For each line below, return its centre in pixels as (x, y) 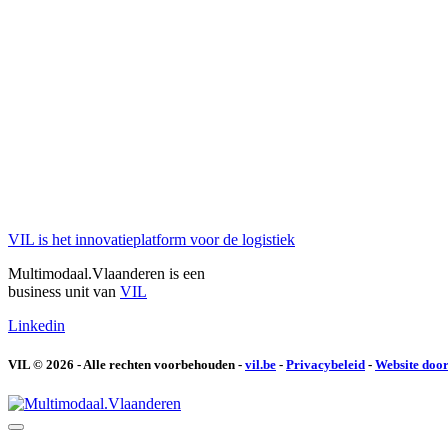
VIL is (30, 239)
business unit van (64, 291)
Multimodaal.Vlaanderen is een (106, 273)
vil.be (260, 364)
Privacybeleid (325, 364)
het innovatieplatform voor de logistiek (173, 239)
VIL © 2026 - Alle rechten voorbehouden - (126, 364)
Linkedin (36, 325)
